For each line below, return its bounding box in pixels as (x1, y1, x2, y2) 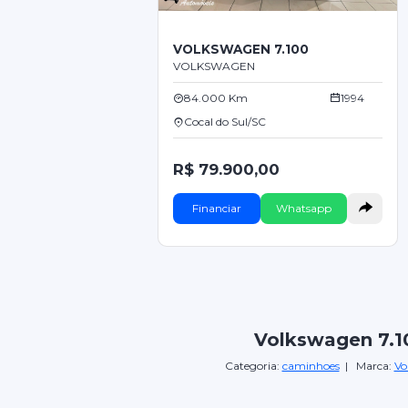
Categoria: (224, 359, 282, 373)
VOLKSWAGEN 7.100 (172, 41, 309, 56)
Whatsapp (276, 200, 331, 215)
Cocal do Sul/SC (183, 114, 266, 128)
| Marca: (339, 359, 394, 373)
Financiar (191, 200, 241, 215)
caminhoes (281, 359, 340, 373)
